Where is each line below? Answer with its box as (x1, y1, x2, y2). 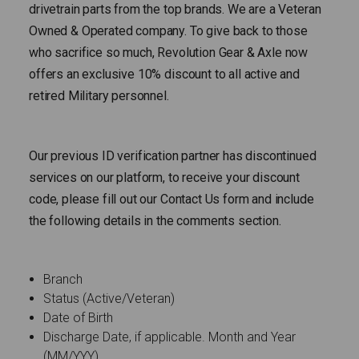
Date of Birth (43, 310, 114, 325)
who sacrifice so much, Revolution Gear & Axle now (29, 45, 309, 60)
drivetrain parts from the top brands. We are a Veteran (29, 2, 321, 17)
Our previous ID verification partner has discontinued (29, 148, 317, 163)
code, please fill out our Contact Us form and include (29, 192, 314, 207)
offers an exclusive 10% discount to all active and (29, 67, 300, 82)
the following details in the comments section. (29, 213, 281, 228)
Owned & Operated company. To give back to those (29, 23, 308, 38)
